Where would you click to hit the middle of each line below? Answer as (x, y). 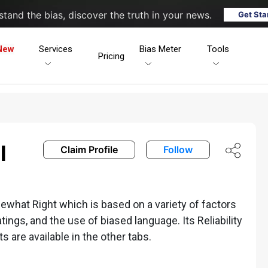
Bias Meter (161, 49)
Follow (178, 149)
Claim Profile (89, 149)
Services (56, 49)
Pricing (112, 56)
